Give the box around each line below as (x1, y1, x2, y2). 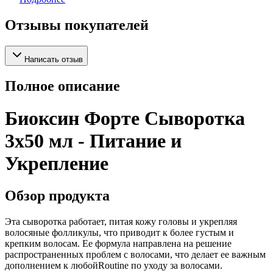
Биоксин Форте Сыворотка (5, 107, 245, 130)
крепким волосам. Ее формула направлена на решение (5, 238, 232, 249)
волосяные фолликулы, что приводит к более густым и (5, 227, 234, 238)
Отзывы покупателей (5, 16, 149, 33)
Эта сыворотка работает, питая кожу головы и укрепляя (5, 216, 237, 227)
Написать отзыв (24, 54, 83, 64)
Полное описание (5, 77, 120, 94)
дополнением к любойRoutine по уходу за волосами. (5, 260, 222, 271)
